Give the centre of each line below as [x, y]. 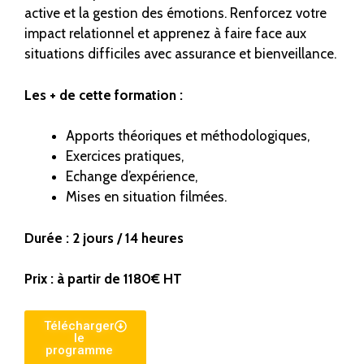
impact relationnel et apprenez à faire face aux [165, 34]
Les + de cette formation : [104, 95]
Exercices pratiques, [125, 156]
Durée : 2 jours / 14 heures [104, 238]
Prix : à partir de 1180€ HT [103, 279]
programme [79, 350]
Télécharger [79, 325]
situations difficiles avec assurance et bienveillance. [180, 54]
